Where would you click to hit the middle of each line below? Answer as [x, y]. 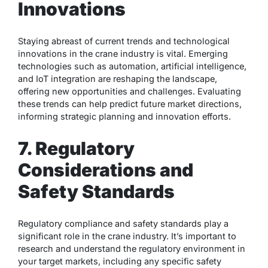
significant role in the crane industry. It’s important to [127, 236]
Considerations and [106, 170]
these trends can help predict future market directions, [130, 104]
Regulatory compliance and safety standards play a [123, 223]
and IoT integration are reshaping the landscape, [118, 79]
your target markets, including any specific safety [120, 261]
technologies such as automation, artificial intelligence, [132, 66]
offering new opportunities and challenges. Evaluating [130, 92]
